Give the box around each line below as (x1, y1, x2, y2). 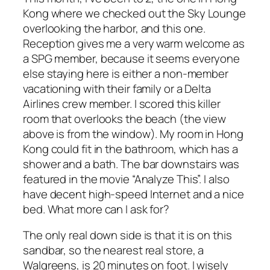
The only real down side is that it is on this (23, 227, 232, 243)
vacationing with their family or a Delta (23, 80, 211, 96)
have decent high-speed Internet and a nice (23, 186, 244, 202)
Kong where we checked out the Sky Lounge (23, 5, 246, 21)
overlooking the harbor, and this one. (23, 20, 206, 36)
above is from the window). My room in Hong (23, 125, 243, 142)
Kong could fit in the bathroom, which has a (23, 140, 238, 157)
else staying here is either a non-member (23, 65, 228, 81)
